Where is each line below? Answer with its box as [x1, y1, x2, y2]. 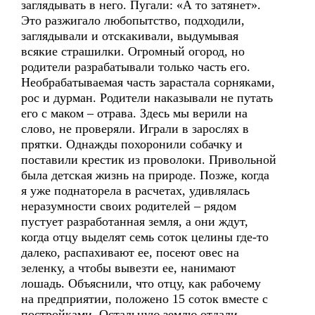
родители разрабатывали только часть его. [21, 60, 250, 74]
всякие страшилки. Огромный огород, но [21, 44, 245, 58]
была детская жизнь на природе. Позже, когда [21, 168, 269, 182]
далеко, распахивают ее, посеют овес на [21, 245, 239, 259]
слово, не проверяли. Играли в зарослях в [21, 122, 249, 136]
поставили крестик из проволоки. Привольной [21, 153, 276, 167]
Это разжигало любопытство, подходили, [21, 13, 245, 27]
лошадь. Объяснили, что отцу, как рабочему [21, 276, 261, 290]
